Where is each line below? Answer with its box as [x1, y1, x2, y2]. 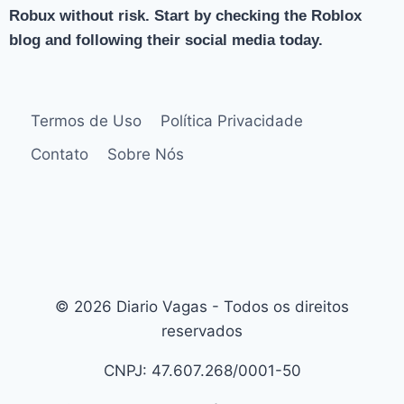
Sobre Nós [106, 144, 184, 163]
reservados [161, 322, 243, 340]
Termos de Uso [31, 111, 142, 130]
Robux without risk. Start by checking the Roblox [9, 7, 362, 25]
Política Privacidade [160, 111, 303, 130]
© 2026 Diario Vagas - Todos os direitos [55, 298, 349, 316]
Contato [31, 144, 89, 163]
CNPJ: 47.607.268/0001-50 [103, 362, 301, 380]
